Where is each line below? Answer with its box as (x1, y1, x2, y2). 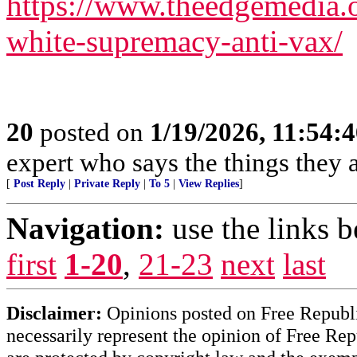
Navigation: (6, 211, 164, 245)
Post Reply (14, 178, 65, 190)
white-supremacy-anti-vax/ (6, 24, 343, 58)
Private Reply (74, 178, 140, 190)
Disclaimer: (6, 302, 102, 324)
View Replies (178, 178, 239, 190)
